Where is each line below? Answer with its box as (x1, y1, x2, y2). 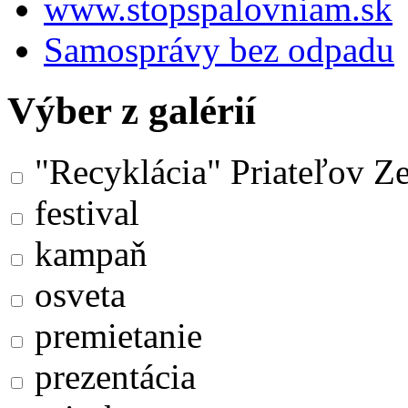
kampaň (25, 233, 148, 273)
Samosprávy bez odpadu (44, 29, 394, 69)
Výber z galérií (7, 88, 256, 132)
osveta (25, 274, 126, 314)
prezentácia (25, 356, 196, 396)
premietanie (25, 315, 202, 355)
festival (25, 192, 139, 232)
